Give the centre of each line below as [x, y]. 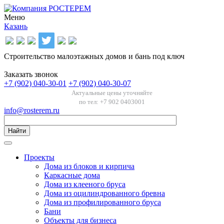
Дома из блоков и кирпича [89, 166]
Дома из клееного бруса [85, 184]
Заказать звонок [31, 74]
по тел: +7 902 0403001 [112, 102]
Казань [16, 26]
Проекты [39, 157]
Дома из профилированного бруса [102, 202]
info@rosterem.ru [32, 110]
